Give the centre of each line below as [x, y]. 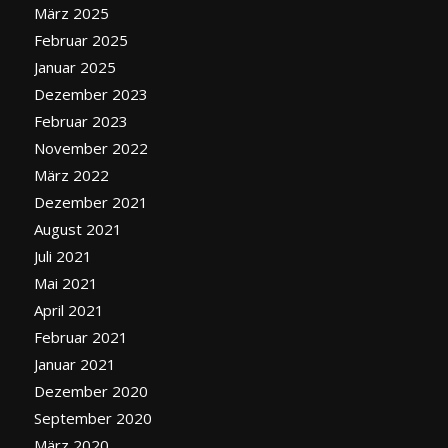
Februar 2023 [80, 120]
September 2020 [92, 417]
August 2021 [77, 228]
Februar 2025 [80, 39]
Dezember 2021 [90, 201]
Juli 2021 [62, 255]
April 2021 [68, 309]
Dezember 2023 [90, 93]
